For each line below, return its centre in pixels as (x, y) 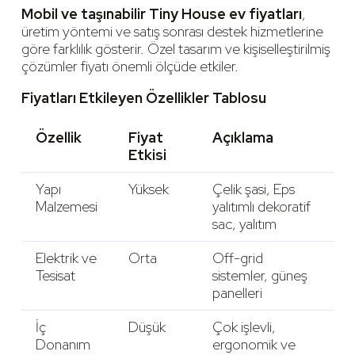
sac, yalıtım (244, 223)
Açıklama (243, 137)
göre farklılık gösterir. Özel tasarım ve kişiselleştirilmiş (176, 48)
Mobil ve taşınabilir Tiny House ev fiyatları (162, 13)
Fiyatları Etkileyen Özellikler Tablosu (144, 97)
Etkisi (147, 155)
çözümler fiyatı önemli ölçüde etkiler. (130, 66)
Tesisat (55, 275)
